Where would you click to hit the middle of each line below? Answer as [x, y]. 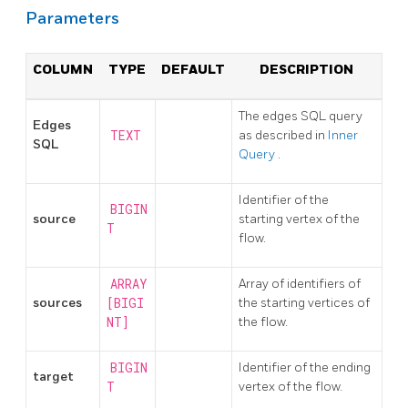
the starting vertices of [304, 302]
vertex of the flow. [291, 386]
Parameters [72, 18]
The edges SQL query [301, 116]
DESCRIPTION [306, 69]
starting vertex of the [299, 219]
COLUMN [63, 69]
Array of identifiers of [300, 283]
